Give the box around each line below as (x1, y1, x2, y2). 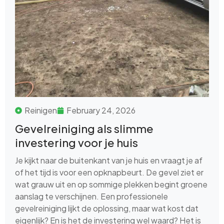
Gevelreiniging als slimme (15, 121, 153, 135)
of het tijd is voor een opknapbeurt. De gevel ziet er (15, 166, 203, 177)
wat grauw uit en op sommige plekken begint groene (15, 178, 207, 189)
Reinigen (24, 104, 57, 115)
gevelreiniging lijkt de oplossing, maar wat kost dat (15, 202, 198, 213)
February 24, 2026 (66, 104, 135, 115)
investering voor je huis (15, 135, 138, 149)
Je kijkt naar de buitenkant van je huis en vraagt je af (15, 154, 202, 165)
